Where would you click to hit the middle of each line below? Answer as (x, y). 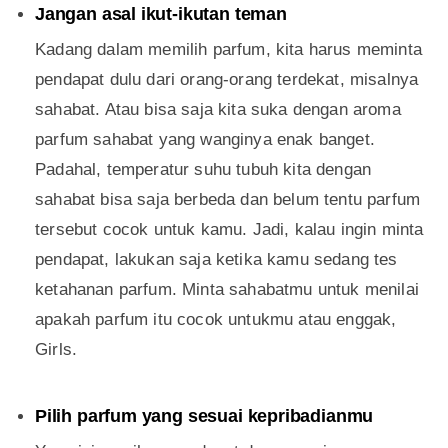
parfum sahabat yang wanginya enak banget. (205, 140)
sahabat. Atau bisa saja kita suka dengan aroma (218, 110)
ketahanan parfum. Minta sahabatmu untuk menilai (227, 290)
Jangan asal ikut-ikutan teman (161, 14)
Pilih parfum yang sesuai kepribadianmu (204, 416)
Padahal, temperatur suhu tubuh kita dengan (203, 170)
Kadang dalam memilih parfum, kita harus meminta (228, 50)
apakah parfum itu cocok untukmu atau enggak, (216, 320)
